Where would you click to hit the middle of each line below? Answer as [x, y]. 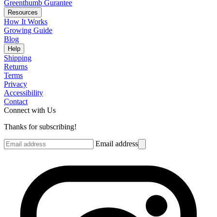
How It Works [26, 22]
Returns [16, 67]
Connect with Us [30, 110]
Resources [23, 13]
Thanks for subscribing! [40, 127]
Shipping [18, 58]
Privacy [15, 84]
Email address [117, 144]
